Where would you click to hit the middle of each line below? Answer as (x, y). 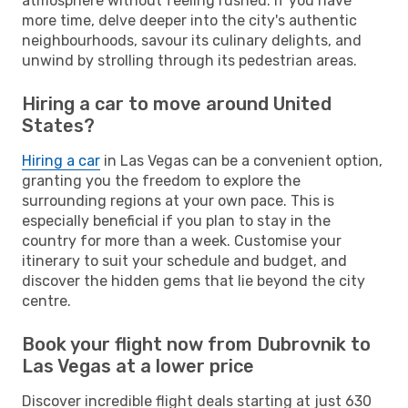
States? (58, 125)
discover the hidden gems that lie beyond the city (194, 280)
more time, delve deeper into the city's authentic (189, 20)
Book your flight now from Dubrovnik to (196, 344)
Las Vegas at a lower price (138, 366)
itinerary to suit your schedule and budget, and (184, 260)
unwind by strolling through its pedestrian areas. (189, 60)
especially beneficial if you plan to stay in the (176, 220)
